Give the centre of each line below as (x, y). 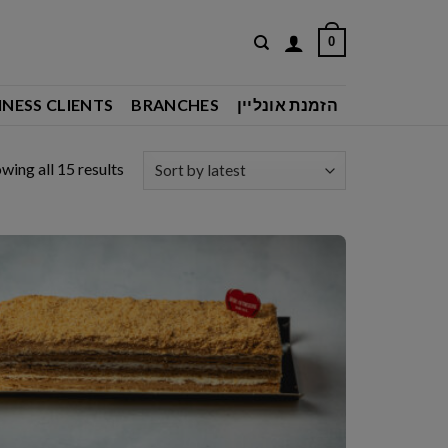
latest (142, 217)
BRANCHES (175, 104)
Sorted (145, 167)
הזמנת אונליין (287, 104)
